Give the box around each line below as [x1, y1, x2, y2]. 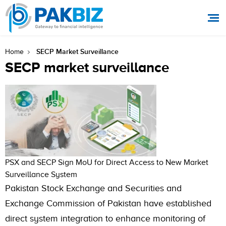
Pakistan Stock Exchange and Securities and [5, 183, 182, 193]
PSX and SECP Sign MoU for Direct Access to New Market [5, 158, 208, 167]
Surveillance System [5, 170, 77, 179]
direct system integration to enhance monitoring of [5, 213, 205, 223]
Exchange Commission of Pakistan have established [5, 198, 211, 208]
